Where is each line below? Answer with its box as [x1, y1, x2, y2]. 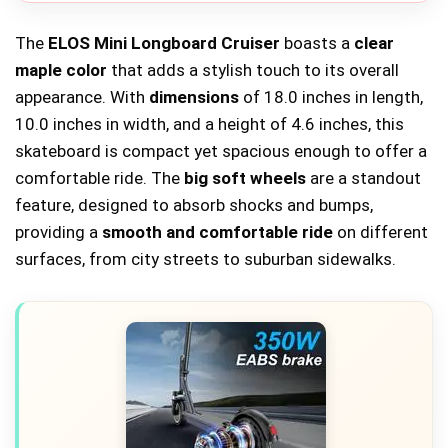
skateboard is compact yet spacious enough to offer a [15, 140, 427, 161]
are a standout [306, 167, 421, 188]
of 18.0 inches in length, [239, 86, 423, 107]
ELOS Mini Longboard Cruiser [48, 32, 280, 53]
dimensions [149, 86, 239, 107]
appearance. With [15, 86, 149, 107]
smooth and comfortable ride [102, 221, 333, 242]
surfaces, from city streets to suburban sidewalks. [15, 248, 396, 269]
